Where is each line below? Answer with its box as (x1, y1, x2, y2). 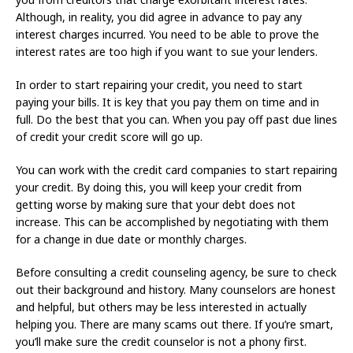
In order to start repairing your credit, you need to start (16, 77, 303, 93)
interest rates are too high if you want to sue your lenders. (16, 44, 318, 60)
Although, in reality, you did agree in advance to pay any (16, 9, 302, 25)
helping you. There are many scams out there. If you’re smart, (16, 317, 333, 333)
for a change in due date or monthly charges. (16, 232, 247, 247)
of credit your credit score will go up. (16, 129, 203, 145)
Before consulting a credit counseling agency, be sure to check (16, 265, 336, 281)
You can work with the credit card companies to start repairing (16, 162, 337, 178)
